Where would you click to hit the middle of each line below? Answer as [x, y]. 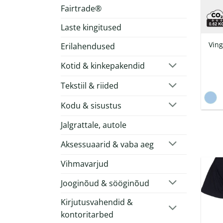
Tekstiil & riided [90, 86]
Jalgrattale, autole [94, 125]
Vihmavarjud [85, 164]
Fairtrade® [81, 9]
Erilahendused [88, 47]
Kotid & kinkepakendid [103, 66]
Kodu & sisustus [91, 105]
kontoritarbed [87, 215]
